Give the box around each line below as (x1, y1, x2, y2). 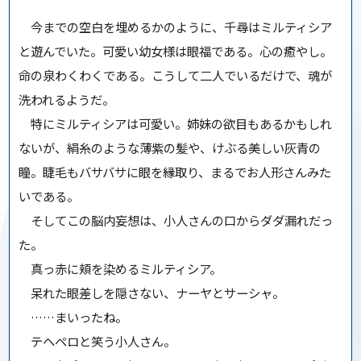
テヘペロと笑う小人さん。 (19, 332, 176, 351)
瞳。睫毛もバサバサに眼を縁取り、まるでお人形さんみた (19, 163, 332, 181)
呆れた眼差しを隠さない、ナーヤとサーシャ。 (19, 284, 285, 302)
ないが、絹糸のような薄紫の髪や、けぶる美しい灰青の (19, 139, 322, 157)
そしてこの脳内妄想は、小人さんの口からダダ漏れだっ (19, 211, 334, 230)
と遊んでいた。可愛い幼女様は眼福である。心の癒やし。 (19, 42, 333, 60)
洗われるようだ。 (19, 90, 115, 109)
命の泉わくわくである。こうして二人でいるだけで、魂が (19, 66, 333, 85)
